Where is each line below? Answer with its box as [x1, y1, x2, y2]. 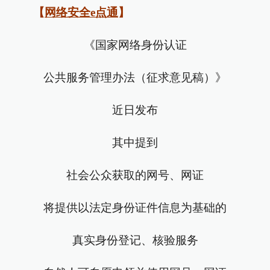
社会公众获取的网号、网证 [66, 169, 204, 181]
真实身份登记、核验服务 [72, 234, 198, 246]
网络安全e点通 [45, 6, 118, 19]
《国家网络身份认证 [83, 39, 187, 51]
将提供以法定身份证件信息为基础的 [43, 201, 227, 214]
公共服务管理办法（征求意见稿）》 [43, 71, 227, 84]
